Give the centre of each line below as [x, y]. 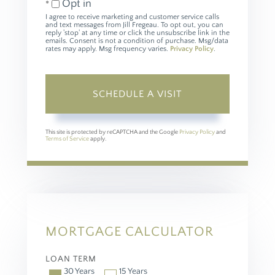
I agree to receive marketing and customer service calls [132, 17]
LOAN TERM [71, 259]
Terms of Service [67, 139]
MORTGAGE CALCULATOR [130, 232]
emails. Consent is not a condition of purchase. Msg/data [137, 41]
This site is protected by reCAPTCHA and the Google [112, 133]
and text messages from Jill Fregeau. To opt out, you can [134, 25]
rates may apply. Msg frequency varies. [108, 49]
